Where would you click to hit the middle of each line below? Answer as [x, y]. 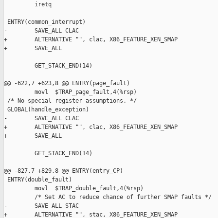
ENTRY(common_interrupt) [45, 22]
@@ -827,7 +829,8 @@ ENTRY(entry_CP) [64, 171]
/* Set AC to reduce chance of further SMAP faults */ [108, 197]
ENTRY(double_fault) [38, 180]
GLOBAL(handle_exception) [46, 110]
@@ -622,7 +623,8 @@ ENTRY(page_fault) [67, 83]
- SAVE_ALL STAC [41, 206]
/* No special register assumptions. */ [70, 101]
